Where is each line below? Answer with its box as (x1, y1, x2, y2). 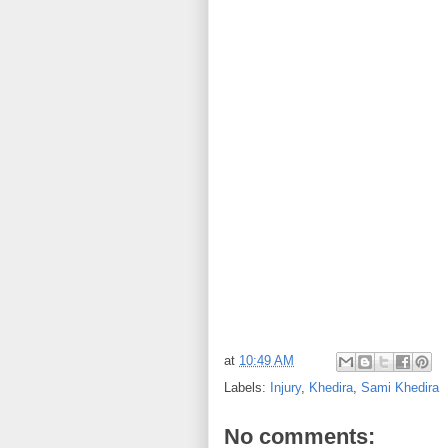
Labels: (224, 380, 270, 395)
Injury (270, 380, 301, 395)
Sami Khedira (361, 380, 439, 395)
